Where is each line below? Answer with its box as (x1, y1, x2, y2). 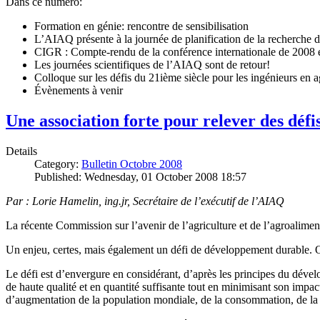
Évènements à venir (34, 84, 123, 96)
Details (6, 144, 37, 157)
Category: (34, 157, 81, 170)
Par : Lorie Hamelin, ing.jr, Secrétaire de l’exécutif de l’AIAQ (6, 194, 284, 207)
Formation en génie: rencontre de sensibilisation (34, 19, 249, 32)
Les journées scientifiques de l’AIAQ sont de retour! (34, 58, 270, 71)
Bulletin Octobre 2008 (81, 157, 182, 170)
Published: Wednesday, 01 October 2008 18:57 (34, 170, 246, 183)
